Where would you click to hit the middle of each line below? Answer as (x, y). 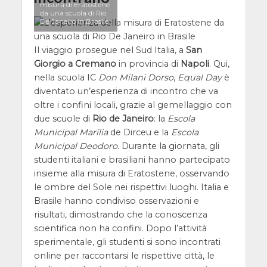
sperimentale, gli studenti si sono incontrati (127, 242)
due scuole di (63, 118)
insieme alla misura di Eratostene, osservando (131, 173)
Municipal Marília (71, 132)
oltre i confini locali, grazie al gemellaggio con (133, 105)
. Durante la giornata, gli (168, 146)
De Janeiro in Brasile (74, 21)
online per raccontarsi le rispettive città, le (124, 255)
